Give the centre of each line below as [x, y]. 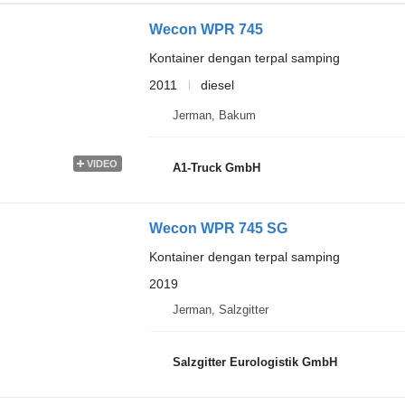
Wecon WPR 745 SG [218, 228]
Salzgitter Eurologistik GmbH [254, 362]
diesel [217, 85]
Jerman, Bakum [214, 115]
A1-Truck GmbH [216, 167]
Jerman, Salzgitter [220, 310]
